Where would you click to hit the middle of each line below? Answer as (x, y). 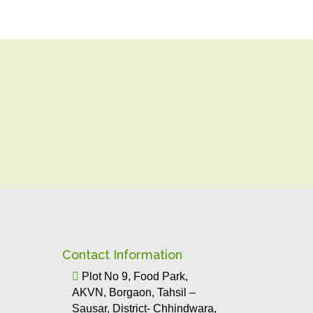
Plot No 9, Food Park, (134, 276)
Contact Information (123, 254)
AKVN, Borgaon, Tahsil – (134, 292)
